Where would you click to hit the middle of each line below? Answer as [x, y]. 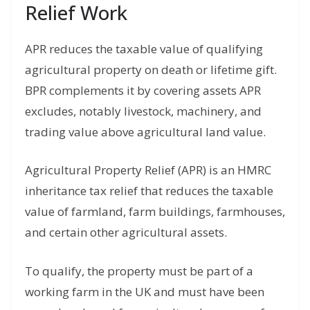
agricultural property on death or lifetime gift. [151, 69]
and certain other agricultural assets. [126, 232]
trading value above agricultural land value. [145, 131]
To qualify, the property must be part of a [139, 271]
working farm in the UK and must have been [145, 291]
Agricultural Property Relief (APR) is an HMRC [148, 170]
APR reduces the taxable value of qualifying [144, 48]
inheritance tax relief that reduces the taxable [149, 191]
